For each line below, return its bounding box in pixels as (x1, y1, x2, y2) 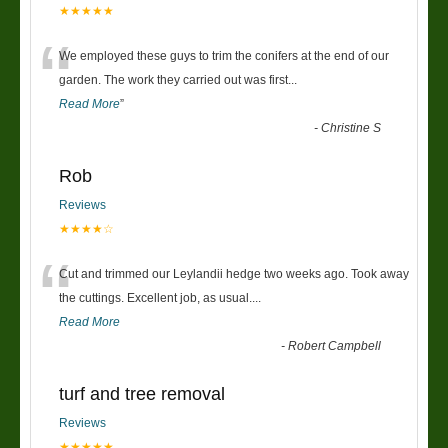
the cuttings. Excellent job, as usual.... (59, 291, 261, 306)
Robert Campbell (288, 339, 382, 354)
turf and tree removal (59, 384, 225, 405)
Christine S (321, 121, 382, 136)
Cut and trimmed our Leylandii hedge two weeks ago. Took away (59, 267, 409, 282)
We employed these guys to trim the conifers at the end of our (59, 49, 389, 64)
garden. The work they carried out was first (59, 73, 288, 88)
